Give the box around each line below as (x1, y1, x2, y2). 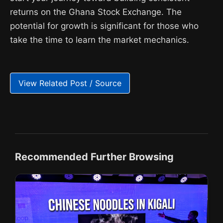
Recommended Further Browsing (15, 151, 174, 163)
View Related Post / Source (18, 78, 121, 88)
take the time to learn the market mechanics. (10, 35, 189, 45)
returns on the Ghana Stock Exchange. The (10, 7, 182, 17)
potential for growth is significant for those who (10, 21, 199, 31)
